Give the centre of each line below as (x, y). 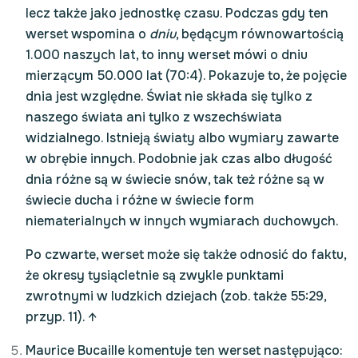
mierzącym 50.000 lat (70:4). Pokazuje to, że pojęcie (186, 76)
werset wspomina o (88, 34)
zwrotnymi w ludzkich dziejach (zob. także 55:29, (176, 296)
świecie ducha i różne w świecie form (140, 200)
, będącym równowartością (260, 34)
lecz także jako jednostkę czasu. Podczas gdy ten (177, 13)
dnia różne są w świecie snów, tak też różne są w (175, 179)
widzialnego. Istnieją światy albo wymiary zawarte (182, 138)
